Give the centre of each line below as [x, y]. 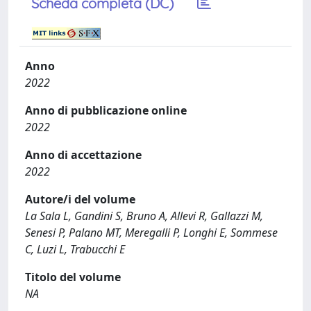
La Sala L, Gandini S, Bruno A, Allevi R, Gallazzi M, [144, 216]
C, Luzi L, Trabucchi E [75, 249]
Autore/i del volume [80, 199]
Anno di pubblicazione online [106, 110]
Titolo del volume [73, 277]
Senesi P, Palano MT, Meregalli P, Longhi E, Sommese [151, 232]
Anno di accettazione [83, 154]
